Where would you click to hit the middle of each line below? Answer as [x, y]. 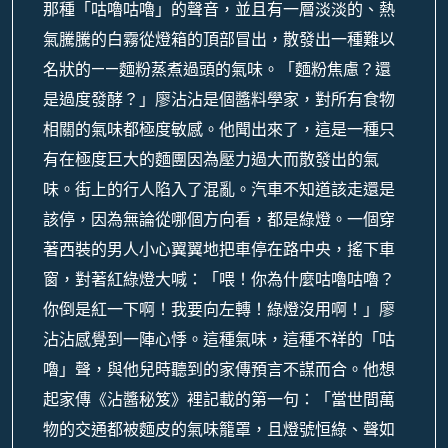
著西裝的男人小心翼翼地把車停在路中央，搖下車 [219, 249]
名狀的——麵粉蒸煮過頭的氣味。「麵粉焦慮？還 [217, 69]
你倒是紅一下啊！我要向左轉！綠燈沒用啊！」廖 [219, 309]
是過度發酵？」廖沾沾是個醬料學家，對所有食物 [219, 99]
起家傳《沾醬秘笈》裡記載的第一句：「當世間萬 [219, 399]
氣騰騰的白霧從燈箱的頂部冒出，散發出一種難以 [219, 39]
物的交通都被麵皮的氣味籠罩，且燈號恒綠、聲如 [219, 429]
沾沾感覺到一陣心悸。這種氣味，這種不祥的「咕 [219, 339]
